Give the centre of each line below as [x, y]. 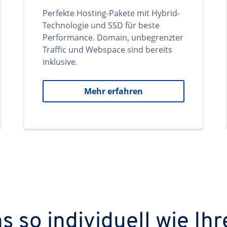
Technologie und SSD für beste [101, 25]
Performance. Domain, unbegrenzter [113, 37]
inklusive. [60, 62]
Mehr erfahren [113, 91]
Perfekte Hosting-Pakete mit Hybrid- [111, 13]
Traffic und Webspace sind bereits [107, 50]
